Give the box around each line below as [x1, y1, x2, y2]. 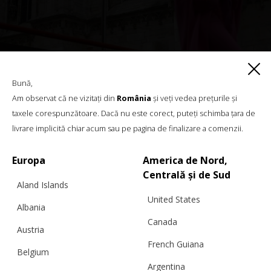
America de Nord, [143, 154, 227, 167]
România [117, 93, 151, 103]
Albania [17, 201, 45, 213]
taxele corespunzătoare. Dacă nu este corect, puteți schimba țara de [12, 108, 255, 119]
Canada [148, 216, 177, 227]
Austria [17, 224, 44, 235]
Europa [12, 154, 45, 167]
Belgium [17, 246, 49, 258]
